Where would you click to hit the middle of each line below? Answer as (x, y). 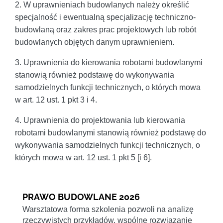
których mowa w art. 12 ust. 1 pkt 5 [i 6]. (83, 157)
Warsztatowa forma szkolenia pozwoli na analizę (108, 209)
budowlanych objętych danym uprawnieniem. (95, 42)
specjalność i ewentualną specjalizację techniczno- (105, 17)
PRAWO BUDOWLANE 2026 (81, 197)
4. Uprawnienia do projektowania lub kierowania (100, 120)
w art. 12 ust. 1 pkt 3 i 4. (56, 100)
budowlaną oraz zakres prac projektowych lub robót (106, 29)
